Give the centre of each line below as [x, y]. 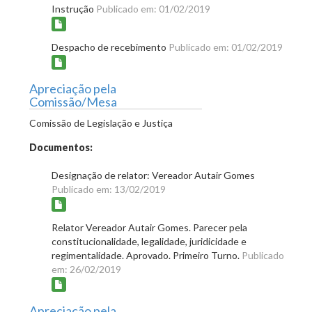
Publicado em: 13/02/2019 [109, 189]
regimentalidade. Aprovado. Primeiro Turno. [147, 255]
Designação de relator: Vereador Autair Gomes [153, 175]
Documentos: [61, 147]
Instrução [74, 8]
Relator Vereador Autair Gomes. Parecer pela [149, 227]
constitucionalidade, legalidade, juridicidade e [149, 241]
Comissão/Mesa [73, 101]
